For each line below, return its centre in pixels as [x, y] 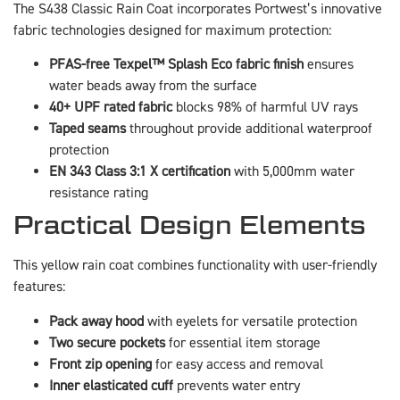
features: [39, 287]
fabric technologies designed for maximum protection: [172, 31]
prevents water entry [237, 385]
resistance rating [99, 193]
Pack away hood [96, 321]
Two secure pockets [107, 342]
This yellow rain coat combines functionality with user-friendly [195, 266]
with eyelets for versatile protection [250, 321]
